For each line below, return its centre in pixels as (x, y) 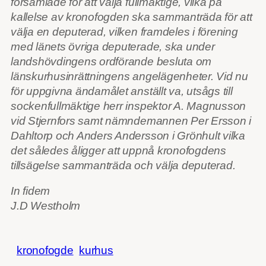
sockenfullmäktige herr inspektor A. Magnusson (129, 106)
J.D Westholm (46, 206)
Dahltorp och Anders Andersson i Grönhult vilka (128, 135)
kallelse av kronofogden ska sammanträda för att (132, 17)
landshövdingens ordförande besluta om (111, 61)
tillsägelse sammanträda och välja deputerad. (123, 165)
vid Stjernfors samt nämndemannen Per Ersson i (131, 121)
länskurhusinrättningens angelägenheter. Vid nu (129, 76)
